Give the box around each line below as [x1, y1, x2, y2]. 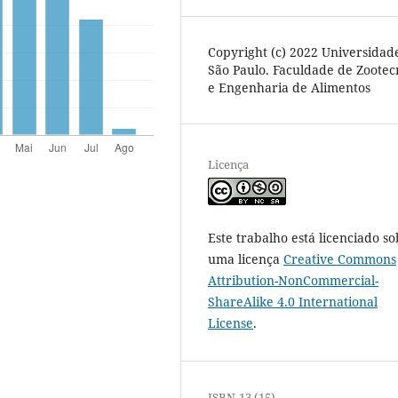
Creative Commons [283, 251, 396, 268]
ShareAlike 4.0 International [208, 293, 378, 311]
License [208, 314, 253, 332]
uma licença [208, 251, 283, 268]
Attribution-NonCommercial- [208, 272, 378, 290]
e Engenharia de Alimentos [208, 79, 370, 97]
